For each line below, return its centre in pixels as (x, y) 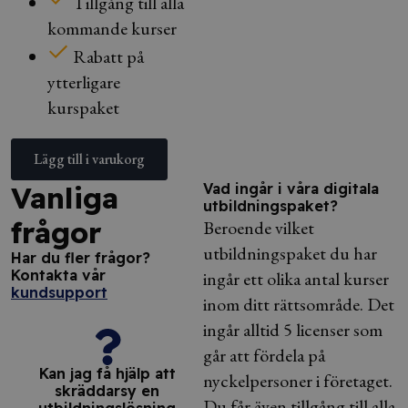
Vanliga (65, 198)
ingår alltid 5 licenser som (293, 330)
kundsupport (59, 292)
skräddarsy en (107, 391)
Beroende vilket (259, 228)
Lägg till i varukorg (89, 159)
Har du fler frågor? (81, 258)
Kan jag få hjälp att (107, 373)
